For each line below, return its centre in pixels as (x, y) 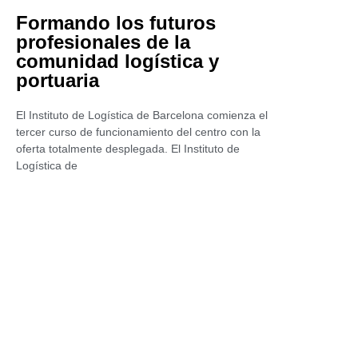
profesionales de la (103, 42)
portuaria (58, 80)
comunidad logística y (117, 61)
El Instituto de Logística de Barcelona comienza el (142, 115)
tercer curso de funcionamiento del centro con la (138, 132)
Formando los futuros (116, 23)
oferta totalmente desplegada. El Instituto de (128, 149)
